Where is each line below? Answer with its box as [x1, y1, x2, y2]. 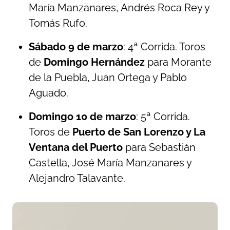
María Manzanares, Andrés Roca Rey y [29, 2, 209, 14]
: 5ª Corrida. [136, 110, 190, 123]
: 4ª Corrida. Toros [123, 41, 205, 53]
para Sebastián [123, 141, 196, 154]
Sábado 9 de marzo [29, 41, 123, 53]
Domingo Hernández [44, 56, 145, 68]
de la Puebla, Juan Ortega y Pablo [29, 71, 187, 84]
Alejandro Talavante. [29, 172, 128, 184]
